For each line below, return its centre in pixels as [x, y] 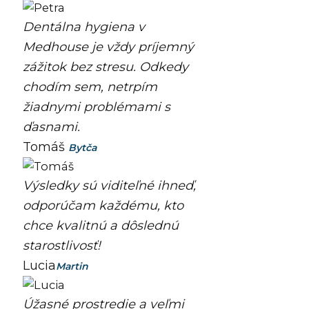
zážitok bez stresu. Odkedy [105, 67]
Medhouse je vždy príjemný [108, 47]
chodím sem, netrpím [90, 87]
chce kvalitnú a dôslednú [100, 226]
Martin [72, 267]
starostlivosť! [61, 246]
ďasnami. [51, 127]
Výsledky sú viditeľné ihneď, [109, 186]
